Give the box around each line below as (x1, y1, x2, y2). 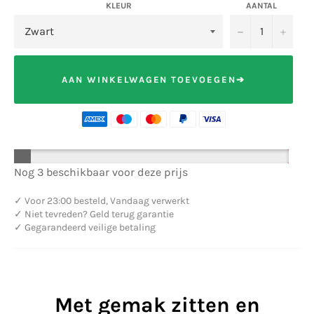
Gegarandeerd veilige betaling (22, 221, 156, 234)
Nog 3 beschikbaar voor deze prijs (14, 165, 188, 179)
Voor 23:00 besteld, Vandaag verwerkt (22, 195, 189, 207)
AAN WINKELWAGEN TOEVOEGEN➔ (62, 74, 245, 85)
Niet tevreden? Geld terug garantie (22, 208, 174, 221)
